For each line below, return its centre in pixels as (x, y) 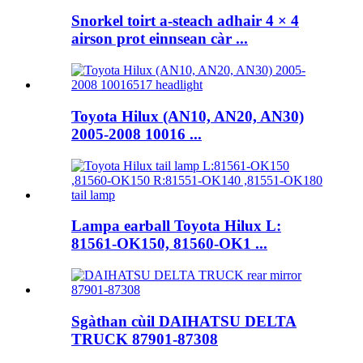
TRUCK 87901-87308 (145, 339)
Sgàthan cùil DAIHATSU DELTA (184, 321)
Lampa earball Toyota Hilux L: (176, 226)
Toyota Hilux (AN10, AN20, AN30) (188, 116)
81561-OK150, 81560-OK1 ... (169, 244)
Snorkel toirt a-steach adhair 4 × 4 (185, 21)
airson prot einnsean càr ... (160, 39)
